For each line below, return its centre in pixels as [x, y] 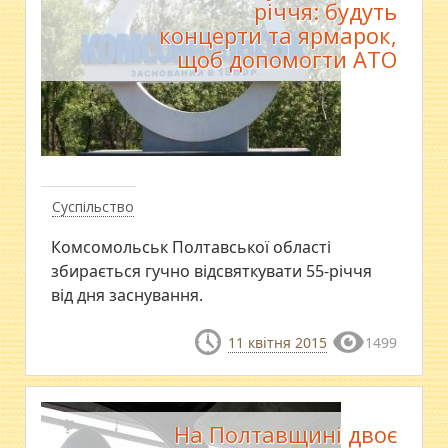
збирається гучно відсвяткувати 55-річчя [212, 270]
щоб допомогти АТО [286, 58]
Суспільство [93, 206]
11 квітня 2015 [277, 342]
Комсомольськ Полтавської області [191, 246]
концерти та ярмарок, [277, 34]
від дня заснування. [127, 294]
